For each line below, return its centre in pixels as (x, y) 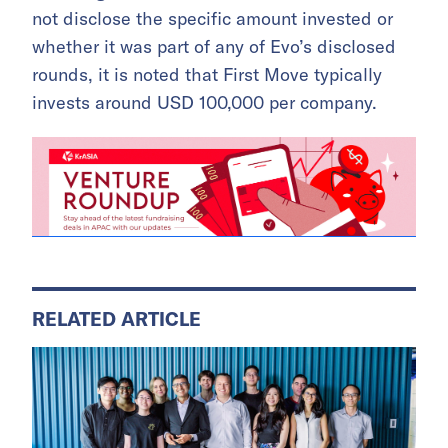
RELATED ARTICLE (116, 319)
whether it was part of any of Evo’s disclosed (214, 46)
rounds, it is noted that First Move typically (207, 74)
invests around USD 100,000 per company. (204, 102)
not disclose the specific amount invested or (212, 18)
